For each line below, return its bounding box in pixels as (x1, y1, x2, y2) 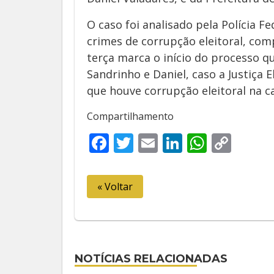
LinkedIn (182, 130, 261, 156)
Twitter (133, 130, 199, 156)
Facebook (109, 130, 195, 156)
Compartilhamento (87, 109, 174, 123)
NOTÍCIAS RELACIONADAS (75, 252, 228, 265)
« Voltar (97, 180, 133, 193)
